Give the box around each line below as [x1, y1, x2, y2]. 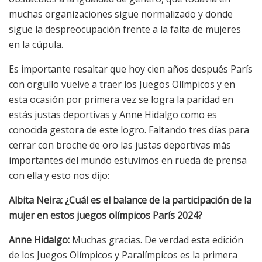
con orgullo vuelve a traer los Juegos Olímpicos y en [9, 78, 235, 91]
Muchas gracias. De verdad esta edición [70, 233, 243, 247]
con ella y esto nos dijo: [9, 169, 109, 182]
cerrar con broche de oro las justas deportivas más [9, 139, 231, 152]
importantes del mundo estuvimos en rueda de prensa [9, 154, 247, 167]
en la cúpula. [9, 38, 63, 51]
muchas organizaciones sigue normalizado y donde [9, 8, 233, 21]
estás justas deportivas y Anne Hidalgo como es [9, 108, 217, 122]
